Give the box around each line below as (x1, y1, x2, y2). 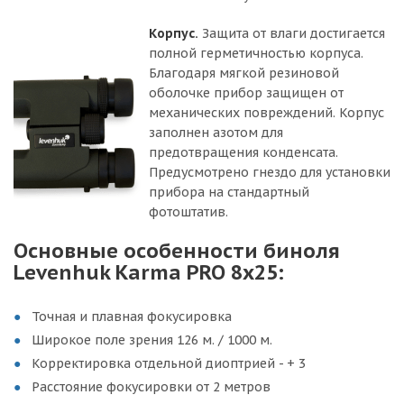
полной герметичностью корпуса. (149, 44, 363, 61)
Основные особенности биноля (14, 236, 340, 263)
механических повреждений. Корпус (149, 104, 384, 121)
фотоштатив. (149, 203, 228, 220)
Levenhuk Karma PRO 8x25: (14, 258, 284, 285)
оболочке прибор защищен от (149, 84, 344, 101)
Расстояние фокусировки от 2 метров (32, 378, 271, 395)
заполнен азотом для (149, 124, 283, 141)
